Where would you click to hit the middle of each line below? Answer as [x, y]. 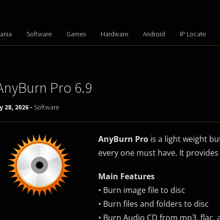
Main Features [126, 176]
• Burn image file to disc [141, 190]
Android [154, 34]
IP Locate [192, 34]
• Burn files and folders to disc [153, 204]
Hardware [114, 34]
